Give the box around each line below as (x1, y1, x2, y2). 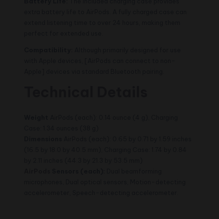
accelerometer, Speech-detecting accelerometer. (24, 188, 178, 197)
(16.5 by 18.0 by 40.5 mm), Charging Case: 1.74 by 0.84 (24, 145, 187, 153)
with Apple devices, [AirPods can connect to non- (24, 56, 175, 65)
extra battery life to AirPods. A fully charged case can (24, 7, 187, 16)
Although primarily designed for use (73, 45, 181, 54)
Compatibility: (24, 45, 73, 54)
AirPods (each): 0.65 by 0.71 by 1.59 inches (62, 134, 192, 143)
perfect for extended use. (24, 29, 103, 37)
